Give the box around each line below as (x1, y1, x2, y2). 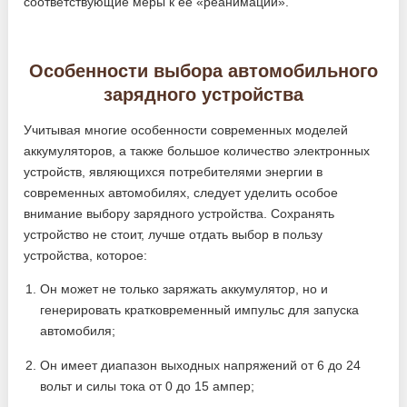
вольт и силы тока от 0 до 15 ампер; (40, 379, 255, 393)
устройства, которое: (24, 248, 148, 263)
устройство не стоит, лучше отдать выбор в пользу (24, 227, 323, 242)
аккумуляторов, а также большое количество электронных (24, 144, 371, 158)
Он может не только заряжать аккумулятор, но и (40, 282, 329, 296)
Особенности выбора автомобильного (28, 61, 378, 81)
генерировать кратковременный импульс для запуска (40, 303, 360, 317)
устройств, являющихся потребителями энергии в (24, 164, 323, 179)
